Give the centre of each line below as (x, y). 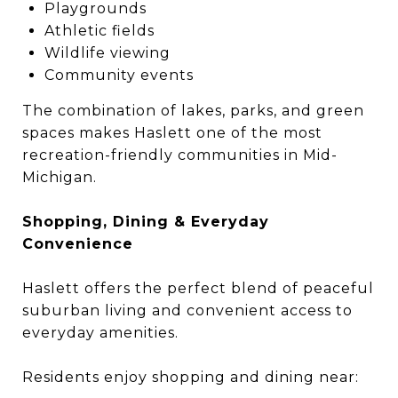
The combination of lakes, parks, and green (193, 111)
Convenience (78, 244)
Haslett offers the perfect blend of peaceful (198, 288)
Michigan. (60, 177)
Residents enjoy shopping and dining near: (191, 377)
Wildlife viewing (107, 53)
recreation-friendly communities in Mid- (180, 155)
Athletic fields (99, 31)
